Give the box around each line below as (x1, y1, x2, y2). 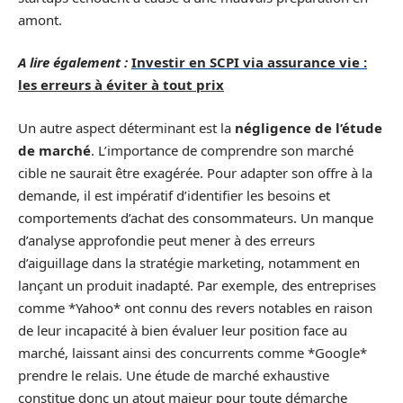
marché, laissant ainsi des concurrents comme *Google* (18, 343, 367, 362)
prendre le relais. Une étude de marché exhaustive (18, 365, 329, 384)
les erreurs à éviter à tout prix (18, 76, 224, 94)
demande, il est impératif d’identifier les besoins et (18, 185, 330, 204)
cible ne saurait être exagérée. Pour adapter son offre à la (18, 163, 372, 182)
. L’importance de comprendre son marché (91, 140, 354, 159)
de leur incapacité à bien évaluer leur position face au (18, 320, 347, 339)
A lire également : (18, 53, 128, 72)
